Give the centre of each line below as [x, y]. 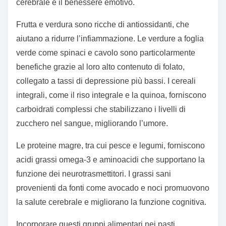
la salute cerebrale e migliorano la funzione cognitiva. [111, 202]
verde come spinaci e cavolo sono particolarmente [106, 53]
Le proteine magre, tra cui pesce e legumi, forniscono [110, 146]
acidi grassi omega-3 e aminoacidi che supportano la [110, 160]
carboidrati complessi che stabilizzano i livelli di [101, 109]
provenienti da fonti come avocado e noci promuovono [113, 188]
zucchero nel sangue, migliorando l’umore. [92, 124]
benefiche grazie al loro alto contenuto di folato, [100, 67]
